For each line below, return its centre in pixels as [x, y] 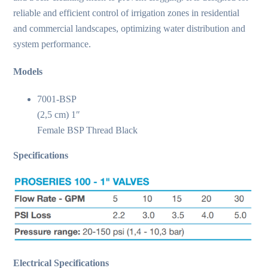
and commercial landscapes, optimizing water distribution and [130, 29]
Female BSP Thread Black [88, 130]
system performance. [52, 44]
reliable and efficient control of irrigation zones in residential [127, 13]
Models [28, 72]
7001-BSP [57, 99]
